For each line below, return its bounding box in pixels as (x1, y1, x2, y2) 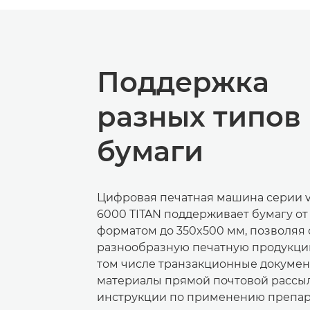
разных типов (97, 99, 301, 134)
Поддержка (97, 64, 269, 99)
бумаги (97, 134, 203, 168)
